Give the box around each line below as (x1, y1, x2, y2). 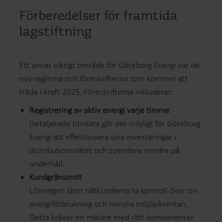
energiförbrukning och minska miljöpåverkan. (29, 198, 188, 209)
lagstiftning (19, 23, 92, 40)
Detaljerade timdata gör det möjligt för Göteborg (29, 117, 201, 129)
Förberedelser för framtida (19, 7, 178, 24)
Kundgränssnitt (29, 171, 82, 182)
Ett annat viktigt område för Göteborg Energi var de (19, 59, 200, 70)
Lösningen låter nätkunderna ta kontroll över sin (29, 184, 198, 196)
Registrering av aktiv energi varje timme (29, 104, 170, 115)
